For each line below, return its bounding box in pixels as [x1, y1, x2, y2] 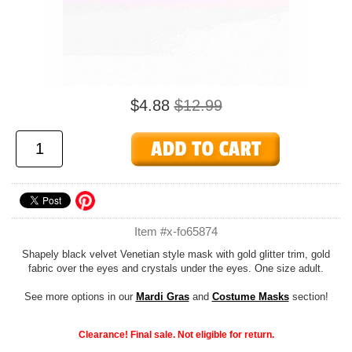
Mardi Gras [135, 291, 189, 302]
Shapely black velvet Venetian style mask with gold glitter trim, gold [22, 248, 330, 260]
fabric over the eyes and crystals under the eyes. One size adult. [28, 262, 324, 274]
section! [288, 291, 328, 302]
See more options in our [24, 291, 136, 302]
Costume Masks [211, 291, 289, 302]
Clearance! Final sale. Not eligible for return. [78, 329, 274, 340]
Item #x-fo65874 [134, 225, 218, 238]
